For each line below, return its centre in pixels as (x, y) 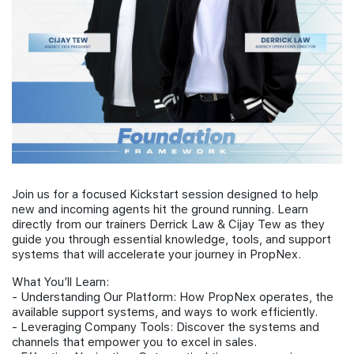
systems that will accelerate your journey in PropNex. (156, 254)
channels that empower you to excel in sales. (134, 342)
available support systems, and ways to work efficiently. (165, 312)
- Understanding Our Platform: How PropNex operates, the (173, 297)
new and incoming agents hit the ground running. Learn (160, 209)
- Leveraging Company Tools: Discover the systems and (166, 327)
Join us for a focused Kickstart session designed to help (165, 194)
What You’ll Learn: (60, 282)
